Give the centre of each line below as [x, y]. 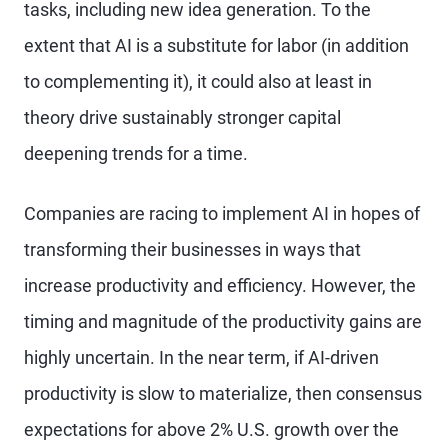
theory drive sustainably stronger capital [182, 117]
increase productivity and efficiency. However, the [220, 285]
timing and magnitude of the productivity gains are [223, 321]
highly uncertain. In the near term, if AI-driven [201, 357]
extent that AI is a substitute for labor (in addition [216, 45]
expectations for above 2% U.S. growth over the [211, 429]
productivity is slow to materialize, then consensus [223, 393]
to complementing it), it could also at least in [198, 81]
